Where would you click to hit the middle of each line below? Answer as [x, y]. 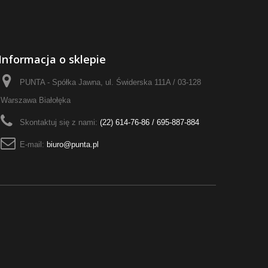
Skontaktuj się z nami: [60, 122]
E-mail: [33, 144]
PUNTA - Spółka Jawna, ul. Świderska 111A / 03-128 [110, 82]
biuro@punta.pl [72, 144]
